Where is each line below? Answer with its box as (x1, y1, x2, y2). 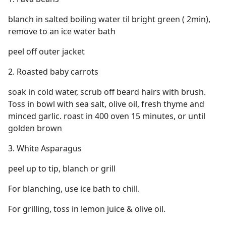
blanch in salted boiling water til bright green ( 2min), (8, 14, 210, 25)
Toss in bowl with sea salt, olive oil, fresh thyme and (8, 98, 204, 109)
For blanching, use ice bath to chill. (8, 183, 140, 194)
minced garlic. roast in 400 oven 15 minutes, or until (8, 110, 205, 122)
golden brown (8, 123, 62, 134)
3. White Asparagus (8, 143, 82, 154)
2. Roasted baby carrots (8, 66, 98, 77)
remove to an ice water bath (8, 26, 116, 37)
